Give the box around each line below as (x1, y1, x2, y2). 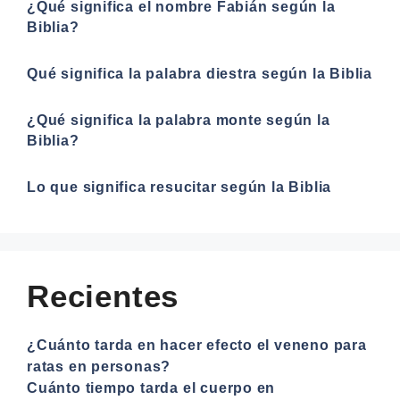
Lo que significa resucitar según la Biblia (27, 179, 332, 195)
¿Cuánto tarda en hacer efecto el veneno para (27, 337, 367, 353)
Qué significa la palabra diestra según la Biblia (27, 65, 372, 81)
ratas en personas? (27, 358, 171, 374)
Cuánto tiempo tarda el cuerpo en (27, 379, 276, 396)
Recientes (27, 278, 179, 313)
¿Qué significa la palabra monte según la (27, 112, 330, 128)
